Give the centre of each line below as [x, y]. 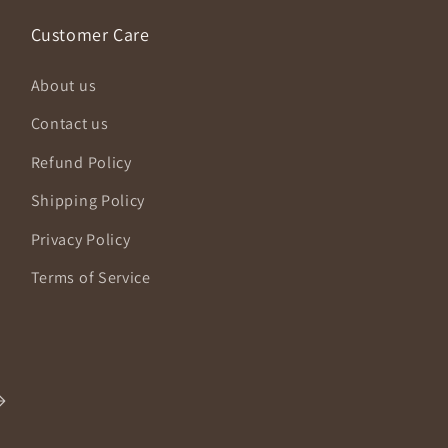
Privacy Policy [80, 239]
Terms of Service [90, 278]
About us [63, 85]
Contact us [69, 124]
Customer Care [90, 34]
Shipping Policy [88, 201]
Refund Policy [81, 162]
